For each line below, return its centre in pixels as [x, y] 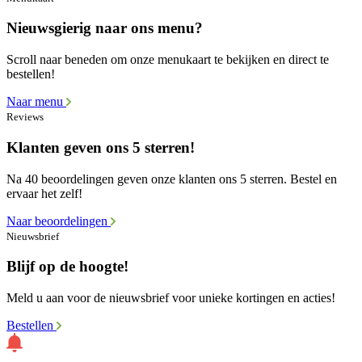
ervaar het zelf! [44, 193]
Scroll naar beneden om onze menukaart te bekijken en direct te [168, 60]
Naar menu [36, 102]
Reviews [25, 117]
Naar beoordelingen [59, 221]
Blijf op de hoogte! [67, 267]
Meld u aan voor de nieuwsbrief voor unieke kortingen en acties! [171, 298]
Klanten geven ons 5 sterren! [101, 147]
